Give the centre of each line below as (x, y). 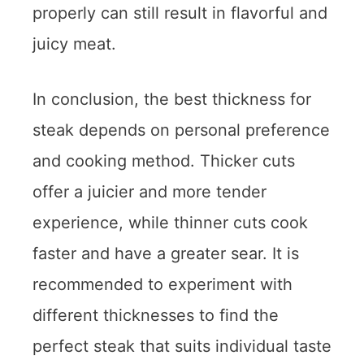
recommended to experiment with (162, 284)
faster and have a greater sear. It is (166, 253)
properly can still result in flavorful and (180, 13)
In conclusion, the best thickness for (172, 99)
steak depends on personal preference (181, 130)
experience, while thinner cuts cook (170, 222)
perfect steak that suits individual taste (182, 346)
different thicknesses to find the (156, 315)
